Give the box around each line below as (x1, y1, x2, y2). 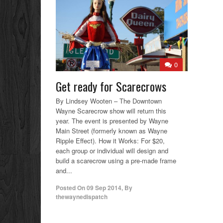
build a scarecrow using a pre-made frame (56, 155, 176, 165)
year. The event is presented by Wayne (56, 115, 168, 125)
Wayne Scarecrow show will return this (56, 106, 166, 115)
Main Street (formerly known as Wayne (56, 125, 167, 135)
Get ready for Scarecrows (56, 77, 166, 95)
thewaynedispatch (56, 192, 108, 201)
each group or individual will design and (56, 145, 168, 155)
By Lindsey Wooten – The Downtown (56, 96, 162, 106)
